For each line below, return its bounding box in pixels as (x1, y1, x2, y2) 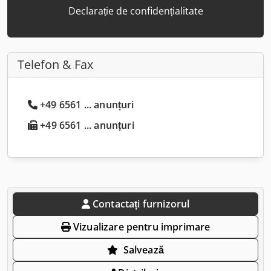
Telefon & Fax (18, 56, 93, 73)
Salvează (123, 243, 164, 256)
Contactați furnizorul (92, 197, 190, 211)
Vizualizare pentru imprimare (70, 220, 211, 233)
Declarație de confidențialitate (68, 4, 203, 18)
